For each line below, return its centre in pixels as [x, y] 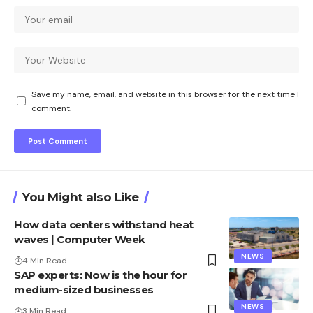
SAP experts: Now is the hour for [100, 275]
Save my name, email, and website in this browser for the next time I [165, 94]
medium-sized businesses [84, 289]
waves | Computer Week [80, 239]
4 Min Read [45, 260]
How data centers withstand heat [104, 224]
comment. [51, 108]
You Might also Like [81, 197]
